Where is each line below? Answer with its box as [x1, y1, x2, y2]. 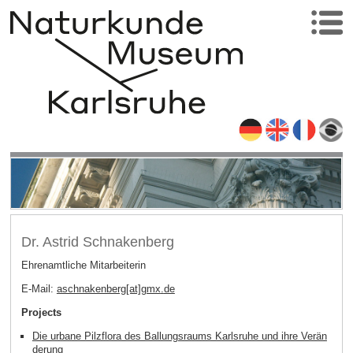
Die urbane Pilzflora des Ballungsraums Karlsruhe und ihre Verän [32, 329, 327, 342]
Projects [20, 307, 61, 319]
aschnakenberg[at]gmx [56, 283, 161, 295]
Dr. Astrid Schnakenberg [20, 233, 174, 250]
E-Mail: [20, 283, 57, 295]
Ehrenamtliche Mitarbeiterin [20, 259, 146, 272]
